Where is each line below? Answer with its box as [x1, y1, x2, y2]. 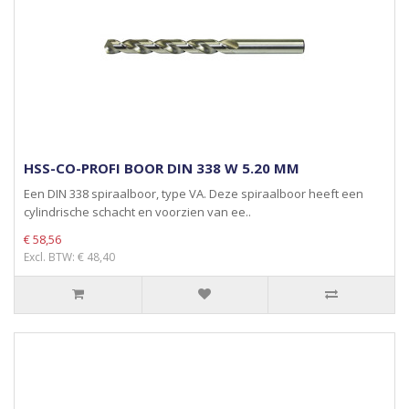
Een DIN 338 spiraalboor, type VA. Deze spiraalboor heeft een [24, 185, 363, 202]
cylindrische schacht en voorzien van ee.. [24, 204, 251, 220]
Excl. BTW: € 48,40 [24, 249, 115, 265]
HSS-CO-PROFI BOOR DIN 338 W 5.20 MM [24, 159, 299, 177]
